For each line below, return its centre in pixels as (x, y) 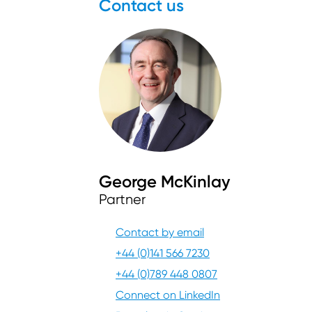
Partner (122, 199)
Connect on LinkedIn (168, 295)
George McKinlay (164, 181)
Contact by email (160, 232)
